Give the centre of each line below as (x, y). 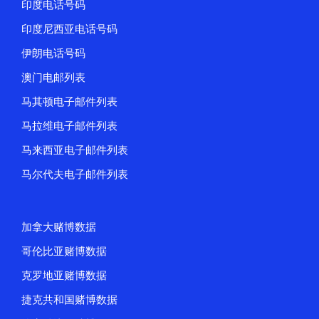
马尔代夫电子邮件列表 (75, 175)
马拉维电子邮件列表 (69, 126)
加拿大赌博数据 (59, 228)
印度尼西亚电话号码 (69, 30)
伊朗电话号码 (53, 54)
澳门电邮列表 (53, 78)
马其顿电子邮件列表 (69, 102)
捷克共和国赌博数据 (69, 300)
